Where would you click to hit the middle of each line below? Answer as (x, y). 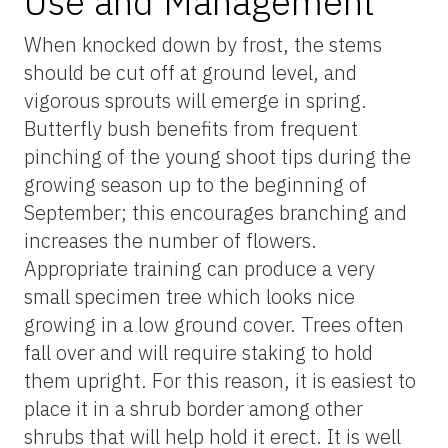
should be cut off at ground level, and (190, 72)
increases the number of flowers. (170, 240)
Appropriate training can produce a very (199, 268)
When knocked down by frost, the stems (203, 44)
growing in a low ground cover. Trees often (214, 324)
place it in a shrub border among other (193, 408)
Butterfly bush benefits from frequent (191, 128)
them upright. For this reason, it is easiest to (220, 380)
